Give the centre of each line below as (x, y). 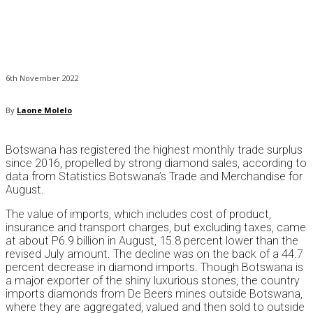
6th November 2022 (42, 78)
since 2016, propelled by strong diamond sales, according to (156, 163)
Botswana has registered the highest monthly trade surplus (154, 150)
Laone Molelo (44, 110)
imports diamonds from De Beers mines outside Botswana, (154, 294)
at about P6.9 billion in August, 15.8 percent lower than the (152, 241)
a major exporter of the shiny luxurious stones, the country (153, 281)
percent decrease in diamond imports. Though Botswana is (154, 268)
